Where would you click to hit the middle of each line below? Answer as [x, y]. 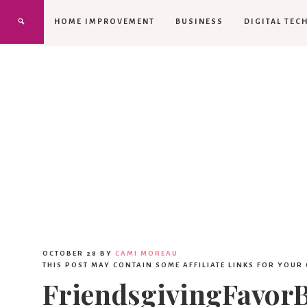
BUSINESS [199, 21]
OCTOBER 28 [70, 253]
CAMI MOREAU [147, 253]
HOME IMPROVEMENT [105, 21]
